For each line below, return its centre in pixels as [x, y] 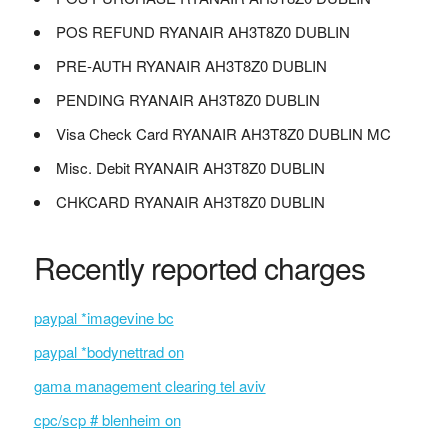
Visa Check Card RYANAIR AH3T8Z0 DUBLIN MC [223, 133]
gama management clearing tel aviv [149, 385]
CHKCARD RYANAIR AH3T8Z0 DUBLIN [190, 201]
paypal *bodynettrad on [108, 351]
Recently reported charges [199, 267]
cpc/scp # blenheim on [107, 419]
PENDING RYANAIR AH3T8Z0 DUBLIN [187, 99]
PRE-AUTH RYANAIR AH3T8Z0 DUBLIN [191, 65]
